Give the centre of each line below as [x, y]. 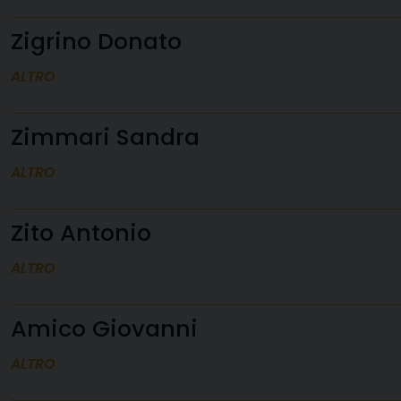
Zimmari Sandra [105, 137]
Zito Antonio [81, 233]
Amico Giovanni [104, 328]
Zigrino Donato [96, 41]
